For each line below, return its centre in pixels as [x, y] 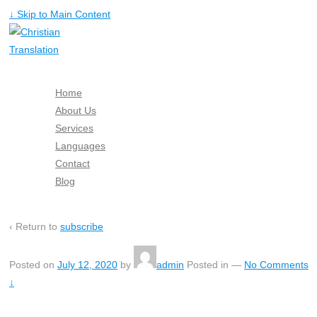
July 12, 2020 [87, 264]
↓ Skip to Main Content [60, 14]
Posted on [33, 264]
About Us [76, 110]
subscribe [82, 226]
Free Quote [81, 198]
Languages [80, 145]
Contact [73, 163]
